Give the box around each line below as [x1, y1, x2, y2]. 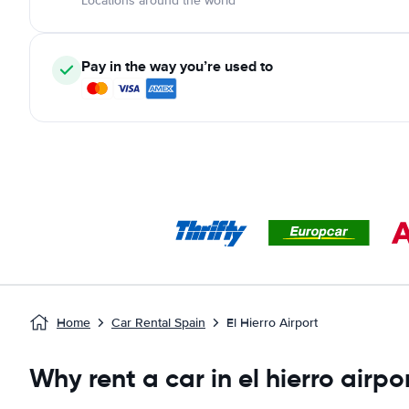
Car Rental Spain [111, 315, 205, 330]
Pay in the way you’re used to [81, 56, 273, 77]
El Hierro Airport [226, 315, 318, 330]
